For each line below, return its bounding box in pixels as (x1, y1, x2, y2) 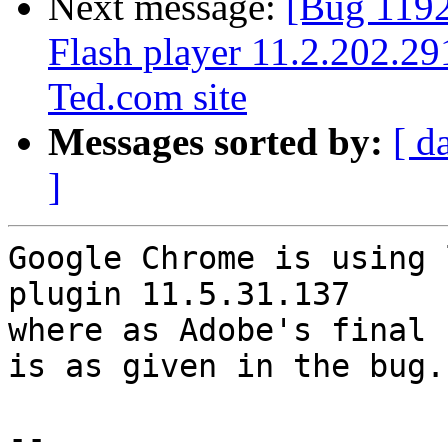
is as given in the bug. (8, 348, 445, 385)
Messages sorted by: (48, 120, 383, 164)
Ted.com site (48, 75, 247, 119)
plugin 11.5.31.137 (8, 276, 350, 313)
